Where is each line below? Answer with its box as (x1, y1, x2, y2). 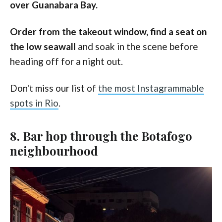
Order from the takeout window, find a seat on (10, 25, 207, 37)
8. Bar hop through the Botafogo (10, 127, 192, 144)
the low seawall (10, 40, 76, 52)
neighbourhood (10, 142, 98, 159)
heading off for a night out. (10, 55, 123, 67)
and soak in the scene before (76, 40, 198, 52)
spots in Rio (10, 97, 58, 109)
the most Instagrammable (98, 82, 204, 94)
